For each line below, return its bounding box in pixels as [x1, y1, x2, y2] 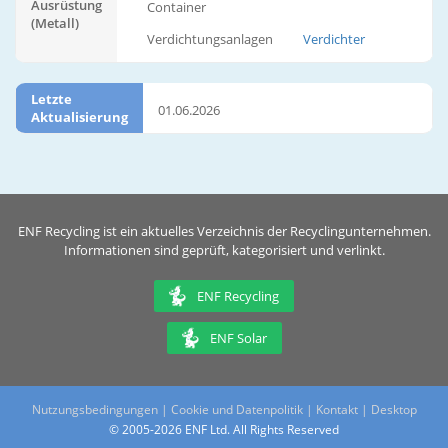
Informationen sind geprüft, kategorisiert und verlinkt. [63, 240, 385, 259]
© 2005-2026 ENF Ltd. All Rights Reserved [109, 420, 339, 438]
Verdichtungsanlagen [147, 30, 273, 49]
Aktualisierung [31, 108, 128, 127]
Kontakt [315, 401, 358, 419]
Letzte [31, 90, 72, 109]
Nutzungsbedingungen [31, 401, 158, 419]
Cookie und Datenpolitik [170, 401, 303, 419]
